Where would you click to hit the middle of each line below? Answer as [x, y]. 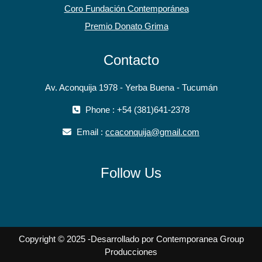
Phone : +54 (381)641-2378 [136, 110]
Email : [90, 132]
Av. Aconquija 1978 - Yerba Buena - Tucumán [131, 88]
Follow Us [131, 173]
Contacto [131, 60]
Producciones [131, 252]
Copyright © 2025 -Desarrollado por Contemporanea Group [131, 239]
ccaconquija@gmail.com [152, 132]
